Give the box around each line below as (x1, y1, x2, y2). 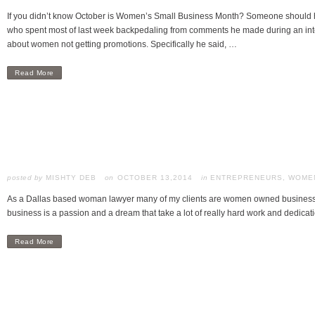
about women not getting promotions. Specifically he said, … (7, 39, 237, 49)
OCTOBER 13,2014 (117, 174, 193, 181)
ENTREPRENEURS (210, 174, 283, 181)
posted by (7, 174, 43, 181)
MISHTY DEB (45, 174, 96, 181)
